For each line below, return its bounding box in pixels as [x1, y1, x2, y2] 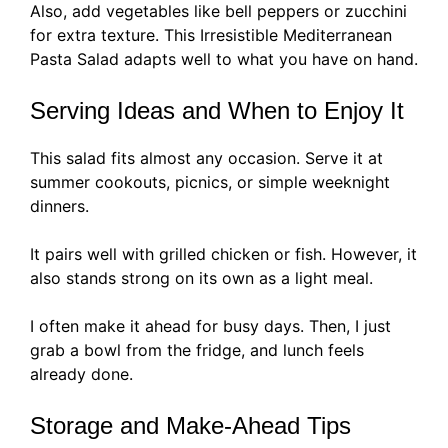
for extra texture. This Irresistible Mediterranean [30, 25, 392, 46]
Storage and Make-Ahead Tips [30, 412, 351, 440]
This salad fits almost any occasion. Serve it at [30, 148, 383, 169]
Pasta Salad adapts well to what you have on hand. [30, 49, 418, 70]
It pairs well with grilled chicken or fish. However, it [30, 244, 417, 265]
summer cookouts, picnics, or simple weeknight [30, 172, 390, 193]
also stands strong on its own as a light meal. [30, 268, 373, 289]
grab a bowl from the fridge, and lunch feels [30, 340, 364, 361]
